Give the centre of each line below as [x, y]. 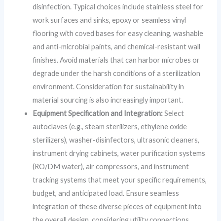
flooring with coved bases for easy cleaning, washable [118, 33]
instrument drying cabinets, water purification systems [119, 153]
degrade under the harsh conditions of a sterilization [117, 73]
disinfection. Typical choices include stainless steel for [118, 6]
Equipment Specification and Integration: [98, 113]
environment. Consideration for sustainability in [109, 86]
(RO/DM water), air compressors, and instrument [111, 166]
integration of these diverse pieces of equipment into [117, 206]
